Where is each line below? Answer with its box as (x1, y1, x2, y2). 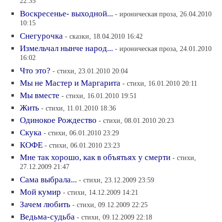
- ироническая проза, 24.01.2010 (115, 44, 212, 53)
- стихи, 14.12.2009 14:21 (63, 188, 138, 196)
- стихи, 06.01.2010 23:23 (45, 141, 120, 149)
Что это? (20, 65, 51, 75)
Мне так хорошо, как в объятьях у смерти (20, 152, 170, 162)
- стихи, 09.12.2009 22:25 (72, 200, 148, 209)
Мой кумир (20, 187, 61, 197)
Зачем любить (20, 199, 70, 209)
